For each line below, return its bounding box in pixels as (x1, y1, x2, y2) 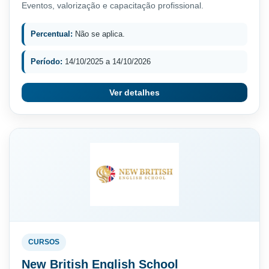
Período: (31, 56, 62, 66)
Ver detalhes (109, 87, 160, 97)
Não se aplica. (73, 29, 125, 38)
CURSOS (28, 237, 59, 246)
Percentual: (31, 29, 73, 38)
